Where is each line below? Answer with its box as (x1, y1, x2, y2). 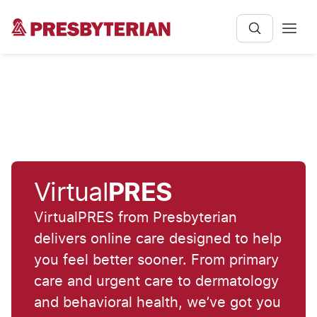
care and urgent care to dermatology (34, 275, 279, 289)
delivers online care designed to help (34, 232, 282, 246)
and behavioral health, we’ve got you (34, 296, 281, 310)
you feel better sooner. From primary (34, 253, 279, 267)
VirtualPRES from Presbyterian (34, 211, 237, 225)
